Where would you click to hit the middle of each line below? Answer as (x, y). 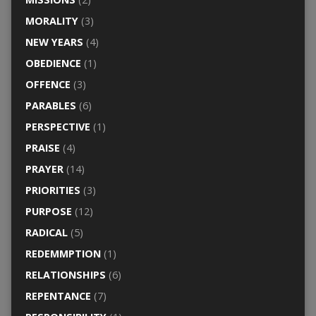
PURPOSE (48, 211)
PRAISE (42, 147)
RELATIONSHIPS (65, 274)
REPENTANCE (58, 296)
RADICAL (46, 232)
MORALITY (51, 20)
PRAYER (44, 169)
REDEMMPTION (63, 253)
